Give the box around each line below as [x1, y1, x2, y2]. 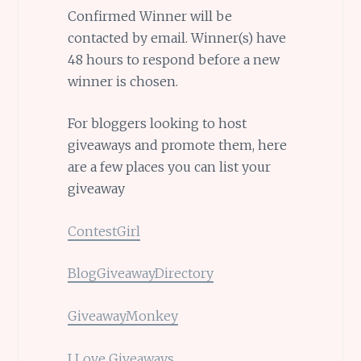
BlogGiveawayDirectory [67, 265, 214, 282]
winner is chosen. [67, 73, 178, 89]
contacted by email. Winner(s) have [67, 29, 286, 46]
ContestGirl [67, 222, 140, 239]
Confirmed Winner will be [67, 7, 232, 24]
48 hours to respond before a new [67, 51, 280, 68]
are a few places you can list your [67, 159, 271, 176]
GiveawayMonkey [67, 308, 178, 325]
